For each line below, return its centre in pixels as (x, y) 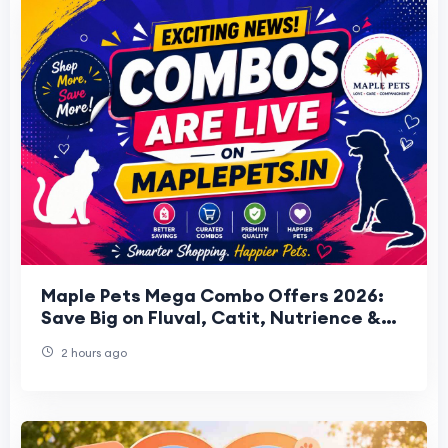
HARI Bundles (100, 339)
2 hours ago (92, 352)
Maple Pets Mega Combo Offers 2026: (212, 295)
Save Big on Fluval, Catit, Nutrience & (211, 317)
